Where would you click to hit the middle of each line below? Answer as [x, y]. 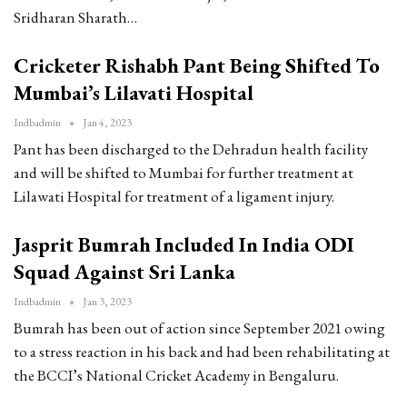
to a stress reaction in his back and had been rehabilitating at [202, 352]
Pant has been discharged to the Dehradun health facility [191, 149]
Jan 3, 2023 [107, 302]
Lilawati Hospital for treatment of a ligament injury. [174, 197]
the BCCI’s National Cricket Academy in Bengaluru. [176, 376]
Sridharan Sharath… [75, 18]
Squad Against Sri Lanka [124, 272]
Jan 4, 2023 [107, 123]
